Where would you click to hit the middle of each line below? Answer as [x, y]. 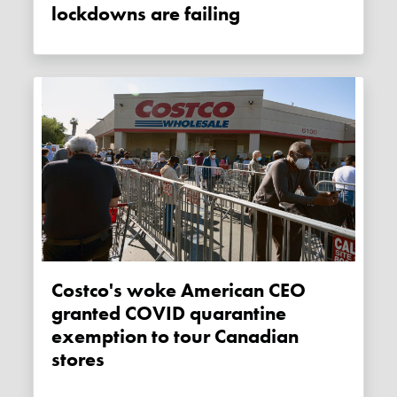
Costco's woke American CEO [58, 290]
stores [78, 359]
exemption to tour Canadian [175, 336]
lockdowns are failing [146, 15]
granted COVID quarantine [169, 313]
